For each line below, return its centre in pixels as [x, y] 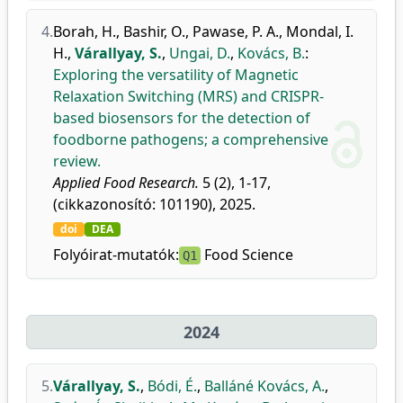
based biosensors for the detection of [182, 118]
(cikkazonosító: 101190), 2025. [154, 204]
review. [77, 161]
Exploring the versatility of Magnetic [176, 75]
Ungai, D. [200, 53]
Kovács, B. [271, 53]
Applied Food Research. [126, 183]
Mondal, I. [320, 31]
